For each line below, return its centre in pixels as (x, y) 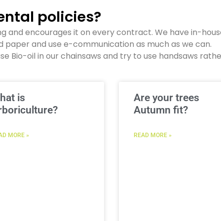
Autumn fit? (161, 110)
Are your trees (166, 98)
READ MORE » (152, 135)
